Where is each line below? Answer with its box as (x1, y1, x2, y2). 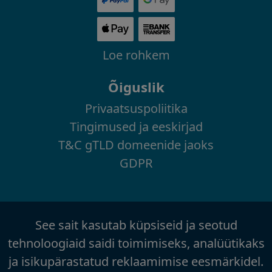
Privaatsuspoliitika (84, 100, 188, 117)
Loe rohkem (102, 47, 170, 64)
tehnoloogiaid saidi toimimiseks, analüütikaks (7, 235, 265, 252)
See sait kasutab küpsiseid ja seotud (35, 217, 237, 234)
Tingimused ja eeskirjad (69, 118, 203, 135)
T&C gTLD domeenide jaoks (58, 137, 214, 154)
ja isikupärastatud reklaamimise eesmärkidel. (8, 253, 263, 270)
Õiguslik (107, 78, 165, 97)
